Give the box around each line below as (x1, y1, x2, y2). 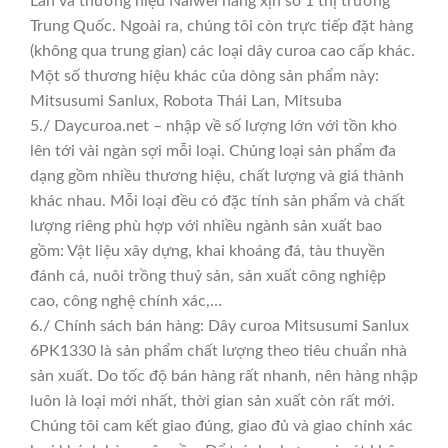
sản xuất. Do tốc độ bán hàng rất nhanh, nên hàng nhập (30, 368, 418, 385)
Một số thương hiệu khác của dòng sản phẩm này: (30, 68, 379, 85)
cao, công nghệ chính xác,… (30, 293, 222, 310)
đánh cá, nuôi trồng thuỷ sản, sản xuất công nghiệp (30, 268, 386, 285)
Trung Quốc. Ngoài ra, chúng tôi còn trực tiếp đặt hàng (30, 18, 413, 35)
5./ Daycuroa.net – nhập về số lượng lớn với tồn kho (30, 118, 397, 135)
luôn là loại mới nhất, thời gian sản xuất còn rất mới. (30, 393, 395, 410)
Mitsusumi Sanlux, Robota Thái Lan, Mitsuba (30, 93, 342, 110)
